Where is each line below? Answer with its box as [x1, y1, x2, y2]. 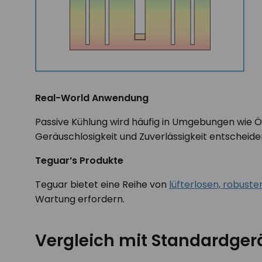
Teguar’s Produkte [35, 154, 123, 167]
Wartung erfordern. [35, 192, 125, 206]
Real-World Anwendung [35, 91, 149, 105]
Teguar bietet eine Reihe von [35, 178, 169, 191]
